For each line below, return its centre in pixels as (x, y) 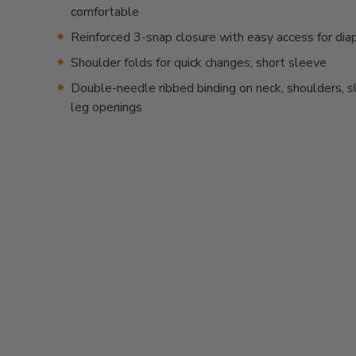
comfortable (105, 12)
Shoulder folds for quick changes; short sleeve (199, 63)
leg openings (106, 107)
